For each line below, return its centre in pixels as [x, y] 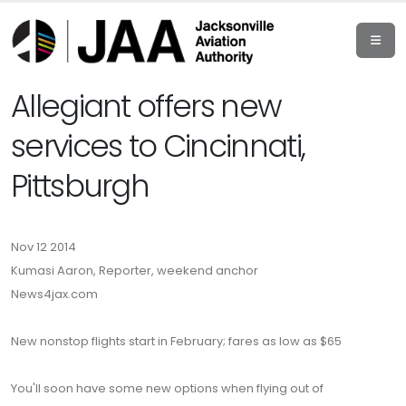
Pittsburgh [80, 186]
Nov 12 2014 [43, 247]
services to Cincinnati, [158, 146]
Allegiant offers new [146, 106]
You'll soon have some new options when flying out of [167, 388]
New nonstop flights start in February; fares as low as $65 [176, 341]
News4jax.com [54, 294]
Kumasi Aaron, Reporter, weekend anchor [135, 271]
